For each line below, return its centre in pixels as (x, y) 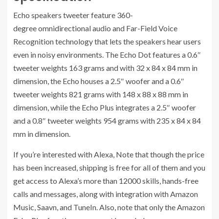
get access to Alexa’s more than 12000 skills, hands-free (106, 181)
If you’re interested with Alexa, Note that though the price (109, 154)
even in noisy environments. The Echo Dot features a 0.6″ (107, 55)
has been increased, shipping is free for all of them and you (109, 168)
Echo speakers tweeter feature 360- (73, 15)
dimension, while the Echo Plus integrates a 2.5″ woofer (105, 108)
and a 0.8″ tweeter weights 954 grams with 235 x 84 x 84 (107, 121)
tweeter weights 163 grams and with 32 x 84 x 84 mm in (105, 68)
